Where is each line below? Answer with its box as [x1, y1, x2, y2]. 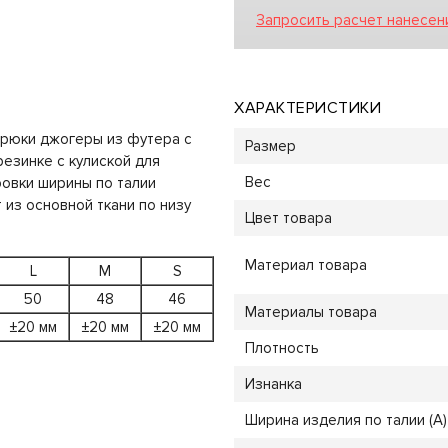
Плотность [244, 338, 319, 357]
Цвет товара [244, 208, 332, 227]
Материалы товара [244, 302, 377, 321]
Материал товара [244, 255, 367, 274]
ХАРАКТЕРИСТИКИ [234, 97, 381, 118]
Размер [244, 136, 296, 155]
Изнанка [244, 374, 302, 393]
